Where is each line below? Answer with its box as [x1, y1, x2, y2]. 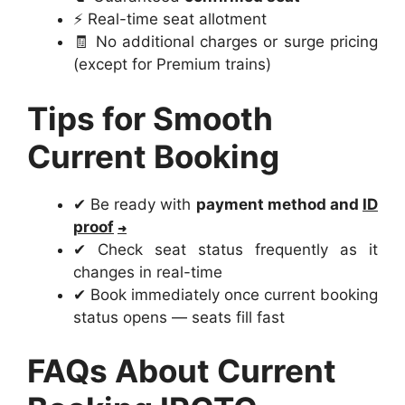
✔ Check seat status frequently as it [73, 240, 378, 259]
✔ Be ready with [73, 194, 196, 213]
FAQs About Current [27, 352, 336, 391]
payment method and [195, 194, 363, 213]
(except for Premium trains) [73, 55, 271, 74]
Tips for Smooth [27, 99, 273, 137]
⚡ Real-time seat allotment [73, 10, 267, 29]
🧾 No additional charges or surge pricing [73, 33, 378, 52]
